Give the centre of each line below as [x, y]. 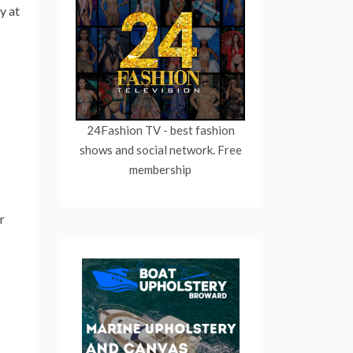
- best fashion [197, 130]
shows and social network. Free [160, 149]
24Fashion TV [123, 130]
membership [160, 169]
